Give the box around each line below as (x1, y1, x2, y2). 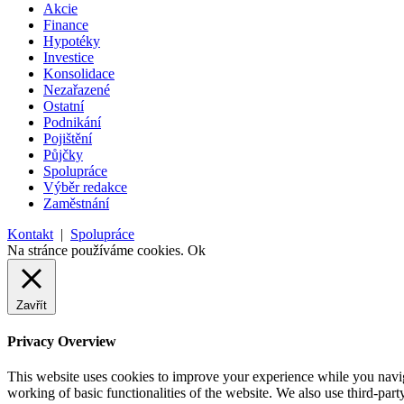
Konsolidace (43, 65, 115, 81)
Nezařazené (43, 81, 110, 97)
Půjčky (43, 146, 83, 162)
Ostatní (43, 97, 84, 114)
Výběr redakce (43, 179, 127, 195)
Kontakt (7, 225, 53, 242)
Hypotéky (43, 32, 100, 49)
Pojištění (43, 130, 92, 146)
